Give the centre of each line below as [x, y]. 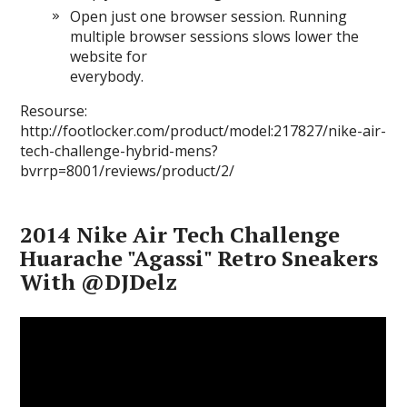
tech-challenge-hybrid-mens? [119, 151]
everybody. [107, 77]
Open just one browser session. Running [209, 17]
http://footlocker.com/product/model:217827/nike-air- [203, 131]
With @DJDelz [99, 282]
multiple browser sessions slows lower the [215, 37]
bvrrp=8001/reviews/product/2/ [128, 171]
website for [109, 57]
